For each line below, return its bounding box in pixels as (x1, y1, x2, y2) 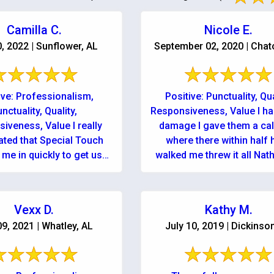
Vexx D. (14, 202, 54, 217)
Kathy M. (204, 202, 253, 217)
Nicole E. (204, 23, 253, 37)
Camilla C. (6, 23, 62, 37)
